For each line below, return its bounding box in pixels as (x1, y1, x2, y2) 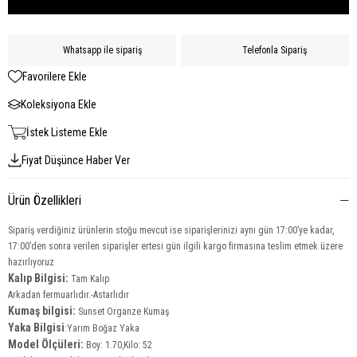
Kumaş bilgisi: (8, 304, 78, 317)
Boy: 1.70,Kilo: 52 (84, 339, 152, 351)
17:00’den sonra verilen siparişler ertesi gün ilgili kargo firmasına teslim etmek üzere (8, 241, 343, 252)
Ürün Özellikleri (8, 193, 81, 208)
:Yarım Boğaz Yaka (65, 323, 142, 334)
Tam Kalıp (71, 273, 114, 284)
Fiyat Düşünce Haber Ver (21, 153, 130, 167)
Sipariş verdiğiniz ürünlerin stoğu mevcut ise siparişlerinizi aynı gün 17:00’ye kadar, (8, 225, 334, 236)
